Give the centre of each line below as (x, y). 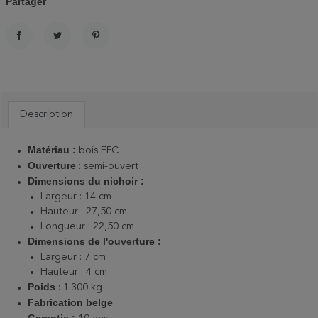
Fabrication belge (70, 303)
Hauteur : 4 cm (74, 272)
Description (46, 115)
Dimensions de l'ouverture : (94, 242)
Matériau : (53, 150)
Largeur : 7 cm (73, 257)
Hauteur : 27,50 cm (84, 212)
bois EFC (99, 151)
